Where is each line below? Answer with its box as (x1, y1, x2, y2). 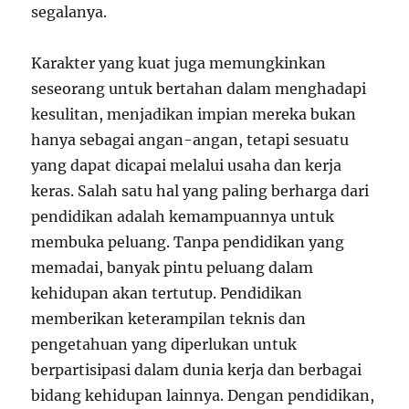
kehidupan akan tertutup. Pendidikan (31, 284, 303, 303)
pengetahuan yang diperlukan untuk (31, 335, 298, 354)
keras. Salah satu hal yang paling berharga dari (31, 182, 370, 201)
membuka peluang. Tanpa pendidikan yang (31, 233, 345, 252)
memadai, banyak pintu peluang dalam (31, 258, 314, 278)
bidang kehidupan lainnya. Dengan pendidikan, (31, 386, 375, 405)
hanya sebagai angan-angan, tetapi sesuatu (31, 131, 350, 150)
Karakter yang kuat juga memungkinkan (31, 54, 327, 73)
